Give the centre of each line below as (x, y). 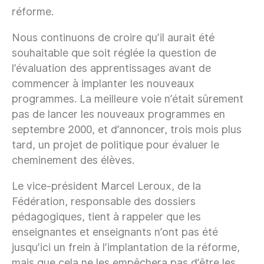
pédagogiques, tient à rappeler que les (106, 217)
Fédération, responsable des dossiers (104, 202)
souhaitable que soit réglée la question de (114, 53)
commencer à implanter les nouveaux (103, 84)
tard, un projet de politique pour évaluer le (115, 145)
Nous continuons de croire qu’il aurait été (113, 38)
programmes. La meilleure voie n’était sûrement (128, 99)
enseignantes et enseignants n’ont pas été (115, 232)
